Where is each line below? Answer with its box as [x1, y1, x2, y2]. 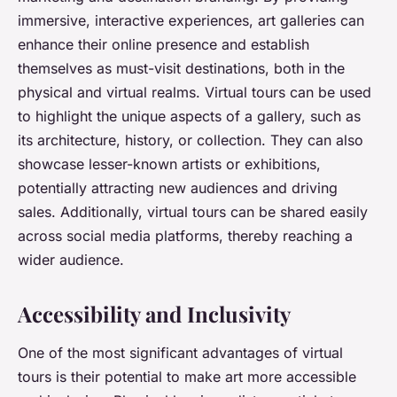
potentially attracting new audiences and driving [18, 179, 338, 198]
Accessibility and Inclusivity [18, 300, 291, 329]
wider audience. [18, 251, 124, 269]
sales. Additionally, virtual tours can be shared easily [18, 203, 368, 222]
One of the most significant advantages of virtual [18, 344, 343, 362]
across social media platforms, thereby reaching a [18, 227, 353, 245]
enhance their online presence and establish [18, 35, 309, 54]
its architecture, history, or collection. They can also [18, 131, 363, 150]
